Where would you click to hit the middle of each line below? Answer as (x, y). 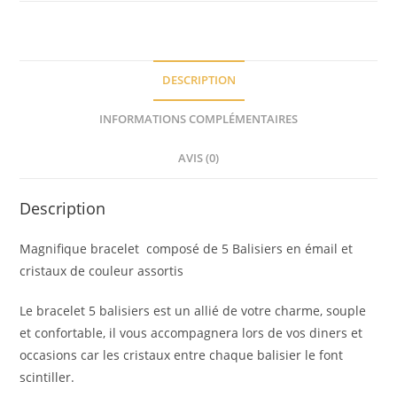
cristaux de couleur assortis (102, 271)
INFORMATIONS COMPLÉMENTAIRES (198, 120)
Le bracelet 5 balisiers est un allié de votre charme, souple (193, 311)
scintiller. (47, 378)
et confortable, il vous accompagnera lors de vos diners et (191, 333)
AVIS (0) (198, 159)
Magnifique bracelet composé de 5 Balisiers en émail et (187, 249)
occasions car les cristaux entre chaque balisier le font (182, 355)
